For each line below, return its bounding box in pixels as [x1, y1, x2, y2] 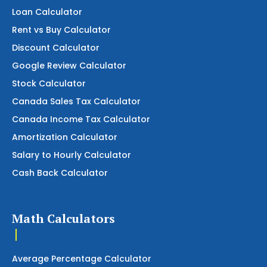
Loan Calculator [12, 5, 82, 18]
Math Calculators [12, 210, 115, 226]
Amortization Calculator [12, 131, 117, 143]
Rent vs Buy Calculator [12, 23, 111, 36]
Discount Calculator [12, 41, 100, 54]
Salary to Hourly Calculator [12, 148, 131, 161]
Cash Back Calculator [12, 166, 108, 179]
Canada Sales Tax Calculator [12, 95, 141, 107]
